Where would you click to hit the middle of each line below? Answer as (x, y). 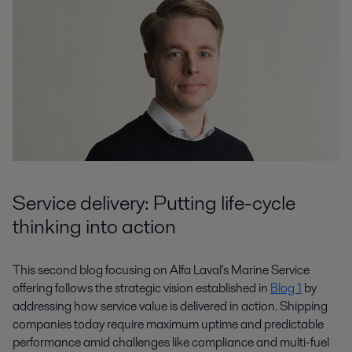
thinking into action (94, 227)
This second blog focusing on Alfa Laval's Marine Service (161, 269)
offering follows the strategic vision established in (141, 288)
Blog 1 (286, 288)
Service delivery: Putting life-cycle (154, 203)
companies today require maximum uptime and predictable (168, 324)
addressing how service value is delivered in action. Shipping (170, 306)
